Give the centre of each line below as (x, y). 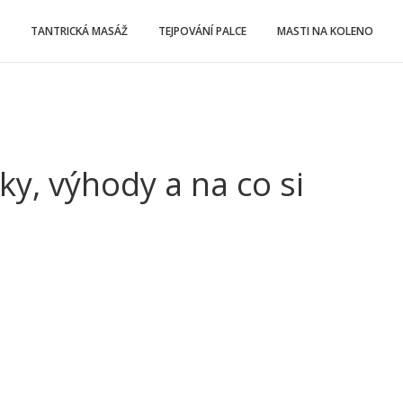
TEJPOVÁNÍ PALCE (202, 31)
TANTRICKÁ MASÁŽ (79, 31)
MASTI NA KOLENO (325, 31)
